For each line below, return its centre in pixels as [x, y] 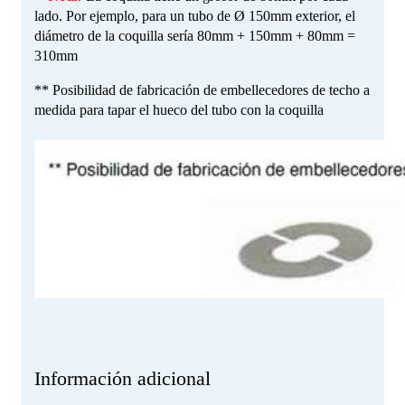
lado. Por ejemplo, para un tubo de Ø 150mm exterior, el [195, 15]
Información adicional [122, 378]
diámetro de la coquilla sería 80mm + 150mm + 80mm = [195, 35]
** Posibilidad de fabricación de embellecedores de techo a [202, 89]
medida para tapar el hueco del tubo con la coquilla [179, 109]
